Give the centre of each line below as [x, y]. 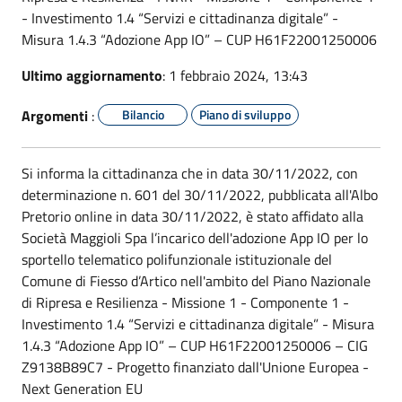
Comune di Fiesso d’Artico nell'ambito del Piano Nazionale [196, 280]
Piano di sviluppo [245, 114]
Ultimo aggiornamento [92, 75]
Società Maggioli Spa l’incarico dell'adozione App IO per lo [195, 237]
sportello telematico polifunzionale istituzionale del [177, 259]
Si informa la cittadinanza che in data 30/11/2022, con [190, 173]
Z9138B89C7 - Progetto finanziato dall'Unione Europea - [195, 367]
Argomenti [55, 115]
